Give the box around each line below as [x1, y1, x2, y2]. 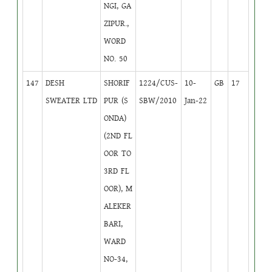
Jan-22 [185, 94, 208, 107]
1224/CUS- [139, 76, 178, 89]
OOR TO [104, 147, 132, 160]
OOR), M [104, 182, 133, 195]
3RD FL [104, 165, 130, 177]
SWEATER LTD [46, 94, 98, 107]
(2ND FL [104, 129, 133, 142]
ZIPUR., [104, 17, 129, 30]
